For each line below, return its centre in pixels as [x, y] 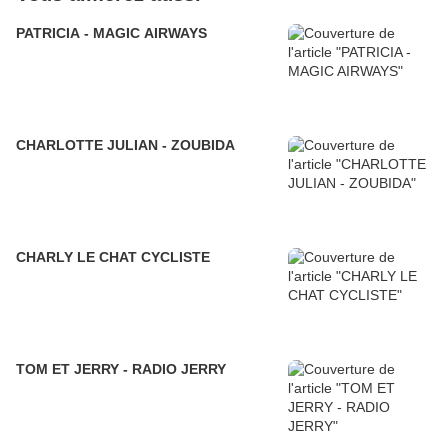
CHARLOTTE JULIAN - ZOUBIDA [125, 145]
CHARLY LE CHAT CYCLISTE [113, 257]
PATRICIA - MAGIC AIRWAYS [111, 33]
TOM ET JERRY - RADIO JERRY [121, 369]
